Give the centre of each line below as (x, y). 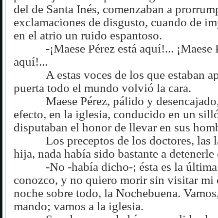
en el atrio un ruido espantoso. (88, 35)
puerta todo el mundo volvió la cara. (102, 88)
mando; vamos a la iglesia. (79, 206)
